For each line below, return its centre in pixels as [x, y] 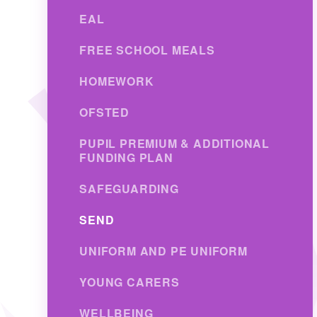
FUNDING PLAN [126, 157]
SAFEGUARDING [129, 188]
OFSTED [104, 112]
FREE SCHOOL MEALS [147, 50]
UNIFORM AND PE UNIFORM [163, 250]
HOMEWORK [117, 81]
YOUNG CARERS [129, 282]
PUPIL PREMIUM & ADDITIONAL [174, 143]
